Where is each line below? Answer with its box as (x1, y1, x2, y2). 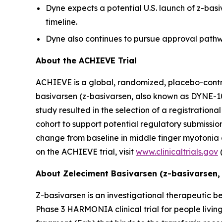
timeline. (46, 16, 77, 27)
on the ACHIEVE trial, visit (36, 147, 136, 157)
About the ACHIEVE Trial (36, 55, 137, 66)
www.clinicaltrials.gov (136, 147, 218, 157)
